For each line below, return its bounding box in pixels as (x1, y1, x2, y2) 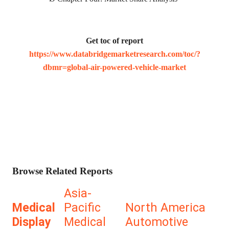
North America (125, 200, 205, 215)
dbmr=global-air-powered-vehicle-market (43, 63, 186, 72)
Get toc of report (86, 36, 143, 45)
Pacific (63, 200, 101, 215)
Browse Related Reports (12, 166, 112, 177)
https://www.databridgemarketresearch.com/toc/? (29, 50, 200, 58)
